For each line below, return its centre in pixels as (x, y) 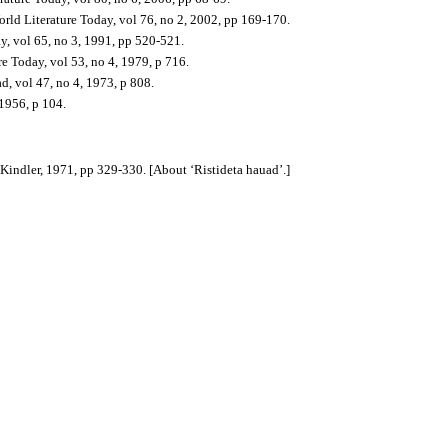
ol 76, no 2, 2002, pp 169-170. (208, 19)
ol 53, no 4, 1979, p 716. (123, 61)
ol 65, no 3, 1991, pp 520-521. (102, 40)
